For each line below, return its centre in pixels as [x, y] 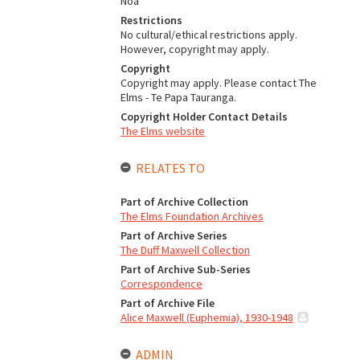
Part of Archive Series [174, 235]
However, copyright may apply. [194, 49]
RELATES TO [170, 168]
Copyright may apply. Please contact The [218, 83]
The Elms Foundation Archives [192, 216]
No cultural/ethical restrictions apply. [209, 35]
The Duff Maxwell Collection [185, 250]
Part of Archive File [167, 303]
